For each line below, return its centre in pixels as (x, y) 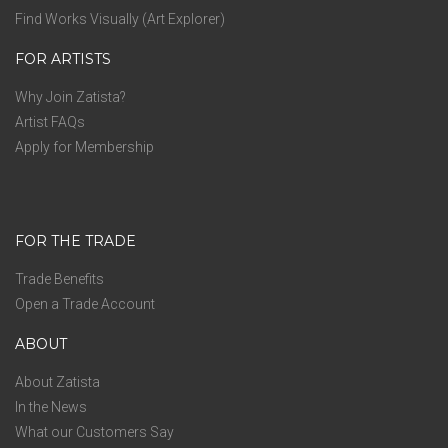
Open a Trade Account (85, 304)
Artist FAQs (50, 122)
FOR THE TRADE (75, 241)
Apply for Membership (84, 147)
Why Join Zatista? (70, 97)
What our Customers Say (94, 432)
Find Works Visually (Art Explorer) (120, 19)
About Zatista (57, 382)
